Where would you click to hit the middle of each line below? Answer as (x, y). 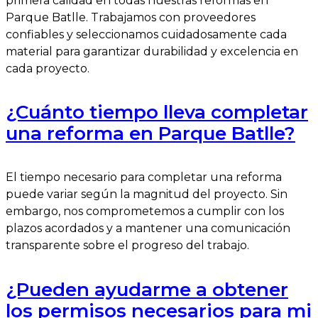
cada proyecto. (48, 68)
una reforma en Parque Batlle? (150, 134)
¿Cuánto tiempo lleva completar (157, 113)
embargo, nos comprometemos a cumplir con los (145, 212)
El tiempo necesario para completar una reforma (144, 177)
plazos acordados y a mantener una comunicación (148, 229)
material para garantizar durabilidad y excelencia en (152, 51)
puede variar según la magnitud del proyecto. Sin (147, 194)
